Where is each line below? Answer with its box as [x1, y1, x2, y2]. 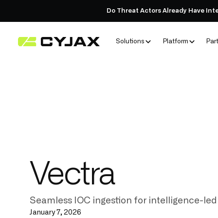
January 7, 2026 [30, 209, 82, 217]
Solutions [116, 38, 145, 45]
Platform [163, 38, 188, 45]
